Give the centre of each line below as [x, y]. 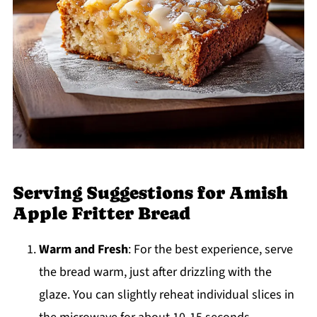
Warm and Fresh [83, 249]
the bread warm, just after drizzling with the [155, 272]
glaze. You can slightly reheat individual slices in [166, 294]
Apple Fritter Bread [101, 213]
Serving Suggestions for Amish [150, 192]
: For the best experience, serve [210, 249]
